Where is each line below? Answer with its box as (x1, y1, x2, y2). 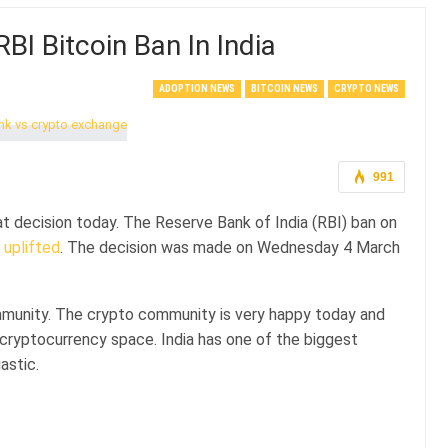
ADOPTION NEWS (158, 83, 235, 94)
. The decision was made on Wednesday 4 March (60, 238, 400, 257)
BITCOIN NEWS (250, 83, 318, 94)
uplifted (4, 238, 60, 257)
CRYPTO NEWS (333, 83, 399, 94)
